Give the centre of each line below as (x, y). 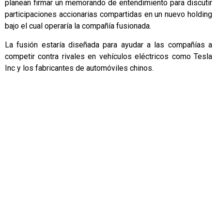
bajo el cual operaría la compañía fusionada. (78, 26)
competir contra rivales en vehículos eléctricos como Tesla (108, 56)
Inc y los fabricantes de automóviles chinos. (79, 68)
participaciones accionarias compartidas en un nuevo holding (108, 15)
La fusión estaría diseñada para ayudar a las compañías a (108, 45)
